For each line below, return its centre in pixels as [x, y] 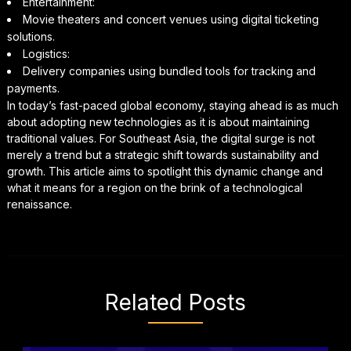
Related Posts [175, 302]
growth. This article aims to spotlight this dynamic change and [165, 171]
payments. [33, 88]
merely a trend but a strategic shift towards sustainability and [163, 154]
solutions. [31, 36]
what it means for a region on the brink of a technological [154, 187]
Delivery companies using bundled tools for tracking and [169, 71]
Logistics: [46, 53]
